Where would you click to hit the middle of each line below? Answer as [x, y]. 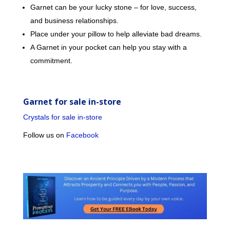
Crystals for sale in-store [62, 117]
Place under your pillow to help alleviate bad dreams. [116, 34]
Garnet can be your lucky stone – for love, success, [113, 7]
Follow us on [44, 135]
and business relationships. [74, 21]
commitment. [51, 61]
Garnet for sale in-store [72, 102]
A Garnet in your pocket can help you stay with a [108, 47]
